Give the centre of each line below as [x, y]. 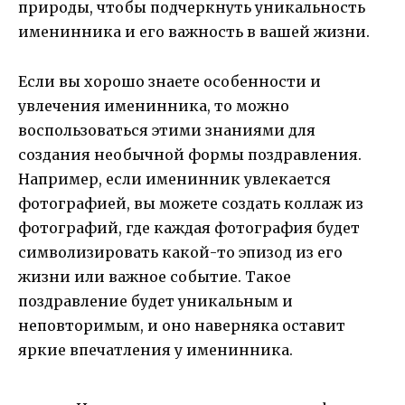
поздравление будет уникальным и [155, 301]
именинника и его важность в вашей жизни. [194, 32]
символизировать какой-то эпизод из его [180, 252]
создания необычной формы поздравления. [190, 154]
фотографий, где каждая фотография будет [189, 227]
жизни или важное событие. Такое [155, 276]
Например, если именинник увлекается [174, 179]
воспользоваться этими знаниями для [167, 130]
